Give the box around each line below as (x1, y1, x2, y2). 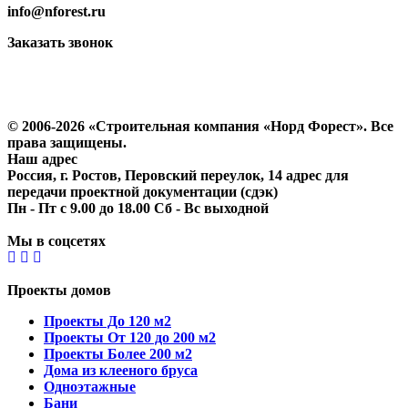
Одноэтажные (44, 379, 136, 395)
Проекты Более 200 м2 (44, 346, 192, 362)
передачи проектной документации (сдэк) (7, 184, 278, 200)
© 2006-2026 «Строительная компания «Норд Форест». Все (7, 118, 393, 135)
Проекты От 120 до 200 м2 (44, 330, 216, 346)
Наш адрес (7, 151, 77, 168)
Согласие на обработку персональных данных (7, 102, 310, 118)
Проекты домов (7, 282, 111, 299)
